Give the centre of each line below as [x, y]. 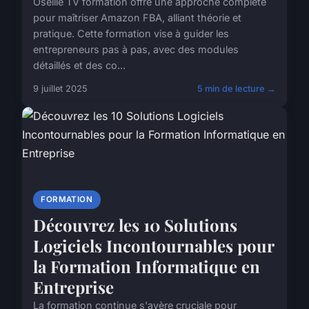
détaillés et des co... [79, 65]
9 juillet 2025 [60, 88]
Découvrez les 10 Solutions [135, 225]
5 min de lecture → [237, 88]
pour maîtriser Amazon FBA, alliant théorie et [137, 17]
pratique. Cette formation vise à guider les [131, 33]
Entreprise [73, 287]
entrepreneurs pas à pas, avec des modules [136, 49]
